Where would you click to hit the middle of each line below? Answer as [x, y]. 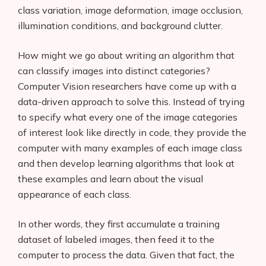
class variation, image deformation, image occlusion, [130, 10]
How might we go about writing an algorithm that [126, 55]
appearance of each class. [75, 194]
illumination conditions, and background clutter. [120, 25]
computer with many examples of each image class [130, 148]
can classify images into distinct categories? [114, 70]
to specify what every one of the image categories [128, 117]
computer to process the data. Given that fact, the [126, 254]
